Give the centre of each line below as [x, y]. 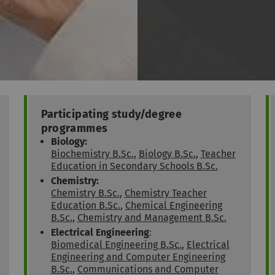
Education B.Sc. [85, 206]
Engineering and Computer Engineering [138, 257]
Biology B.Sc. [167, 154]
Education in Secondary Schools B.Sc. [134, 166]
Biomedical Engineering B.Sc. [116, 245]
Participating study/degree [111, 114]
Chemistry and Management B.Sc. [152, 218]
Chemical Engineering [173, 206]
